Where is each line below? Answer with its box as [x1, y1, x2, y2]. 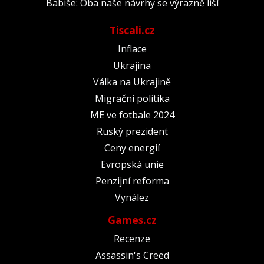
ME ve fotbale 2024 [90, 108, 174, 121]
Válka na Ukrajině [93, 75, 171, 88]
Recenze [114, 232, 150, 245]
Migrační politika [94, 91, 170, 105]
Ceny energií [104, 141, 160, 154]
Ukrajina [113, 58, 151, 72]
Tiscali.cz [109, 22, 155, 37]
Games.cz [107, 212, 157, 227]
